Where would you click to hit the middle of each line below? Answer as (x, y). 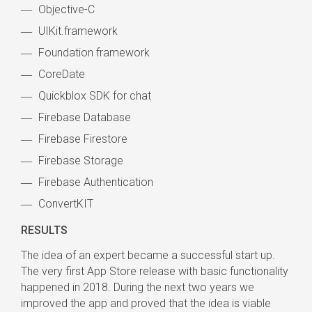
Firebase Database (85, 117)
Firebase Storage (81, 161)
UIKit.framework (78, 31)
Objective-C (67, 9)
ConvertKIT (66, 204)
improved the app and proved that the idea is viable (146, 303)
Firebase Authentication (96, 182)
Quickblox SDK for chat (95, 96)
